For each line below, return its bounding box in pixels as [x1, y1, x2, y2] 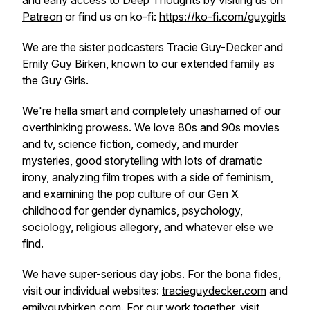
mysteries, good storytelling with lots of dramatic [22, 154, 262, 167]
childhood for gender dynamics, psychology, [22, 203, 243, 217]
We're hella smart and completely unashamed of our [22, 104, 281, 118]
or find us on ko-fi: [62, 10, 159, 24]
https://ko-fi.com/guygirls [159, 10, 286, 24]
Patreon [22, 10, 62, 24]
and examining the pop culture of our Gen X [22, 187, 239, 201]
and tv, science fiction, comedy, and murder [22, 137, 238, 151]
